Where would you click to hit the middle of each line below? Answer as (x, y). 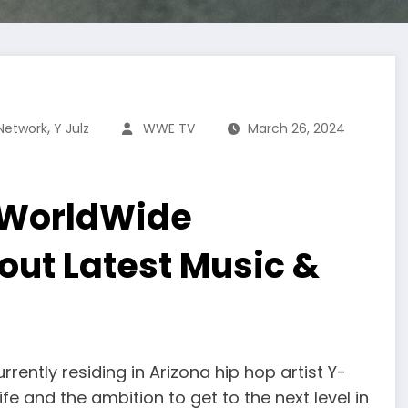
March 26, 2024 (296, 129)
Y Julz (71, 129)
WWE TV (169, 129)
